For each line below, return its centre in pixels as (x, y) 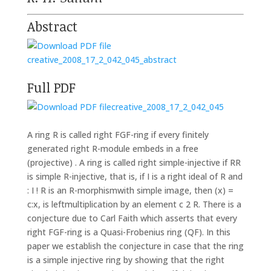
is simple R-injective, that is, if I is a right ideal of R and (135, 177)
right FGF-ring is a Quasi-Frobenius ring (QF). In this (129, 232)
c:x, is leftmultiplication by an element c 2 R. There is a (134, 204)
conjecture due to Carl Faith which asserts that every (132, 218)
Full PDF (51, 87)
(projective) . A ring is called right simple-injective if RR (134, 163)
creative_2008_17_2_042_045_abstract (102, 60)
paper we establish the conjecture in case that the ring (135, 246)
